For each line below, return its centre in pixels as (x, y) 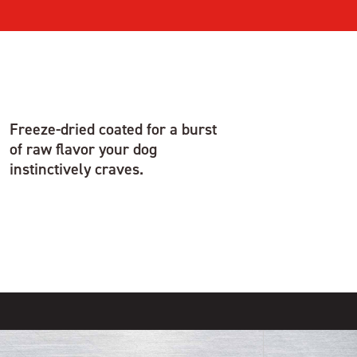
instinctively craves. (76, 169)
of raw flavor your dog (83, 149)
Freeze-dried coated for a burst (113, 129)
